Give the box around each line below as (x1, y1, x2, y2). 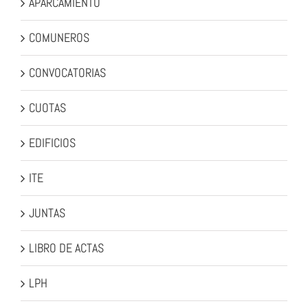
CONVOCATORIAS (29, 65, 106, 81)
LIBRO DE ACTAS (29, 240, 104, 256)
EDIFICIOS (29, 135, 76, 151)
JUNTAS (29, 205, 65, 221)
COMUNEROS (29, 30, 89, 46)
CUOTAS (29, 100, 66, 116)
